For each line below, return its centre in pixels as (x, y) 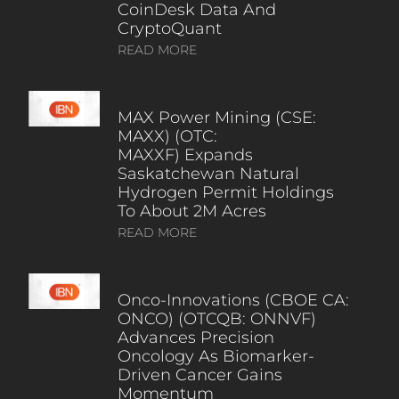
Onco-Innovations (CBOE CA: (233, 301)
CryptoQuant (169, 29)
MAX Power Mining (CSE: (216, 118)
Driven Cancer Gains (199, 375)
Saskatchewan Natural (208, 174)
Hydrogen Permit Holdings (225, 193)
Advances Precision (195, 338)
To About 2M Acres (194, 212)
